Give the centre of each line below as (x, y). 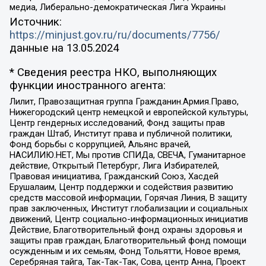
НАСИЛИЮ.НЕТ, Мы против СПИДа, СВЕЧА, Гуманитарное (127, 155)
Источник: (35, 22)
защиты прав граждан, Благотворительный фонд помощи (128, 241)
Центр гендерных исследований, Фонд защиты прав (117, 123)
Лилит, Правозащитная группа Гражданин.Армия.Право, (124, 102)
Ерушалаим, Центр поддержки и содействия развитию (121, 187)
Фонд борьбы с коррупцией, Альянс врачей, (100, 145)
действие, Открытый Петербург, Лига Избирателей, (114, 166)
